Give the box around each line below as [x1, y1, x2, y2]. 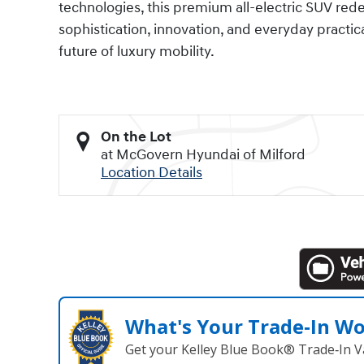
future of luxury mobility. [58, 42, 214, 62]
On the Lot [101, 128, 171, 147]
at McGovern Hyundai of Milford [101, 145, 305, 165]
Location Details [101, 163, 202, 183]
